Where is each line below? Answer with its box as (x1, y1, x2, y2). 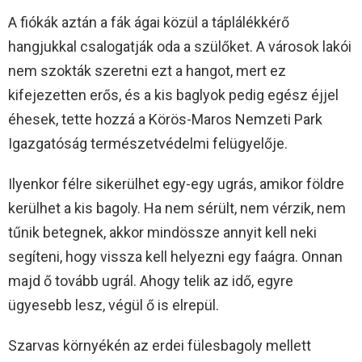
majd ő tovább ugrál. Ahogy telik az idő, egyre (8, 272, 293, 290)
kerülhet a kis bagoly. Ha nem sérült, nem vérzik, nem (8, 200, 346, 217)
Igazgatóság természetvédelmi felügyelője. (8, 135, 288, 153)
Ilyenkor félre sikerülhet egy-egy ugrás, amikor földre (8, 175, 344, 193)
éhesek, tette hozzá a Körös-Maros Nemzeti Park (8, 111, 322, 128)
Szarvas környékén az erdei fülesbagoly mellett (8, 337, 311, 355)
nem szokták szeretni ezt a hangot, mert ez (8, 62, 286, 80)
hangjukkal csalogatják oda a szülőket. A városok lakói (8, 38, 351, 56)
